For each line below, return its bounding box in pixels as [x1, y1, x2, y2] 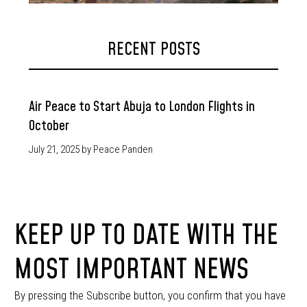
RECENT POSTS [107, 37, 200, 62]
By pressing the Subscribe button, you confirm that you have [14, 288, 286, 302]
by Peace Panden [82, 143, 153, 156]
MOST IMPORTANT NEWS [14, 250, 249, 289]
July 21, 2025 [29, 143, 79, 156]
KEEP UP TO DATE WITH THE [14, 216, 278, 255]
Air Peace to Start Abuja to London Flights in [29, 97, 255, 116]
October [29, 116, 69, 136]
